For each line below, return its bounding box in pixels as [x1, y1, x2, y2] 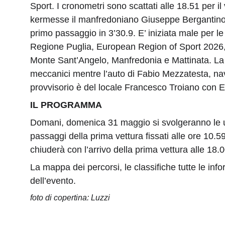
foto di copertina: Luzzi [30, 193, 110, 202]
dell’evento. [30, 176, 76, 186]
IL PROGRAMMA [30, 100, 102, 110]
